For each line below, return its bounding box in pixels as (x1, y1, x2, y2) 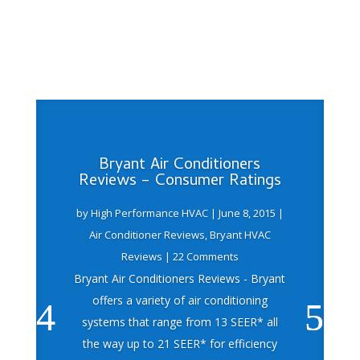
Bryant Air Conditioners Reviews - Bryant (74, 271, 286, 287)
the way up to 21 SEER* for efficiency (82, 336, 277, 352)
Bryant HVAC (209, 227, 271, 243)
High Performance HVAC (90, 206, 208, 221)
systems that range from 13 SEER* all (81, 314, 278, 330)
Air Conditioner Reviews (88, 227, 205, 243)
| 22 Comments (162, 249, 239, 264)
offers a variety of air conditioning (92, 292, 268, 309)
